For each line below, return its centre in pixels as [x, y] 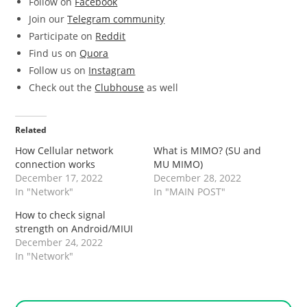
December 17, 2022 [59, 177]
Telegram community [116, 19]
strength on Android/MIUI [74, 228]
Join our [48, 19]
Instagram [112, 70]
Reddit [111, 36]
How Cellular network [64, 150]
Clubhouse [120, 87]
